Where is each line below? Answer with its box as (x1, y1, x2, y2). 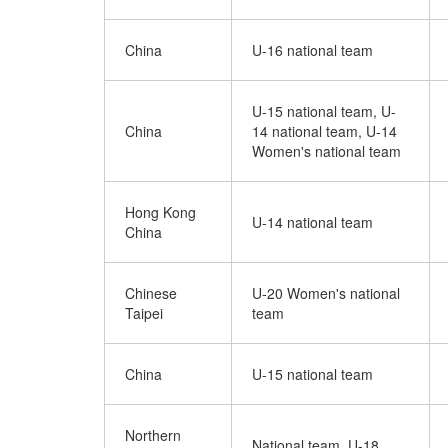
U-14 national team (252, 212, 373, 232)
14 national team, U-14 (252, 121, 397, 141)
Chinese (125, 283, 177, 303)
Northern (125, 425, 181, 445)
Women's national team (252, 141, 401, 161)
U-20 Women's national (252, 283, 400, 303)
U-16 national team (252, 40, 373, 60)
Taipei (125, 303, 163, 323)
